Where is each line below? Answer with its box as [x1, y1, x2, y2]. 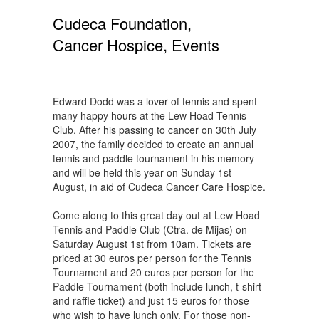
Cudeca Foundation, [53, 12, 192, 34]
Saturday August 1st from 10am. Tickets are [53, 236, 251, 251]
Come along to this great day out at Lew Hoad [53, 208, 260, 222]
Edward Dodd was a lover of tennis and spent [53, 94, 257, 108]
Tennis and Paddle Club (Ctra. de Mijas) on [53, 222, 247, 236]
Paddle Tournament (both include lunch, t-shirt [53, 279, 261, 293]
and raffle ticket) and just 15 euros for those [53, 293, 249, 308]
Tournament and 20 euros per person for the [53, 265, 254, 279]
